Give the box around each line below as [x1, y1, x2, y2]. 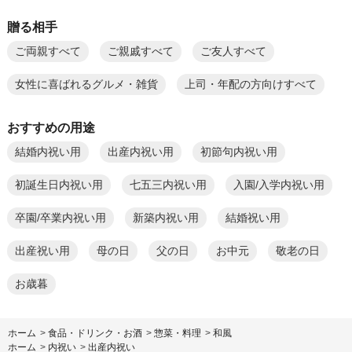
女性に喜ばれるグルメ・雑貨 [14, 78, 158, 90]
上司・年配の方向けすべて [184, 78, 317, 90]
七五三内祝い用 [129, 178, 207, 191]
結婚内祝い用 [14, 145, 81, 158]
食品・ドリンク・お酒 [48, 327, 142, 339]
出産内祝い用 [107, 145, 174, 158]
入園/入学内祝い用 [233, 178, 324, 191]
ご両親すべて [14, 45, 81, 57]
